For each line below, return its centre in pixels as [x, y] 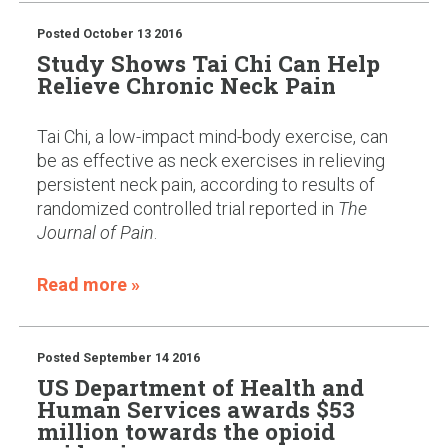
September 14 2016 [141, 358]
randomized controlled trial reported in [187, 208]
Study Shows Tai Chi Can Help [208, 62]
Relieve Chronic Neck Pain [186, 84]
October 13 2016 [132, 33]
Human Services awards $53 [195, 409]
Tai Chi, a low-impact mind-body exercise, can [212, 136]
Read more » [88, 285]
